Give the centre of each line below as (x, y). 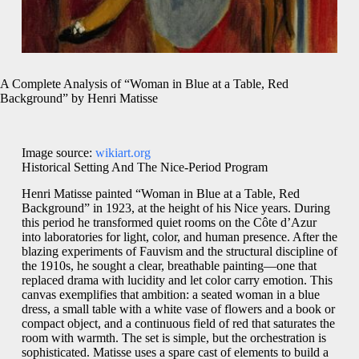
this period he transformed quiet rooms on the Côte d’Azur (169, 223)
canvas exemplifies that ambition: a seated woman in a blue (170, 295)
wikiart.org (123, 153)
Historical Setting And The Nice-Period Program (144, 167)
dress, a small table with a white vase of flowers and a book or (178, 309)
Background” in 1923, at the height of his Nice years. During (175, 208)
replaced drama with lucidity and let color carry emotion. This (177, 280)
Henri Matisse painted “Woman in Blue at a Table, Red (160, 194)
